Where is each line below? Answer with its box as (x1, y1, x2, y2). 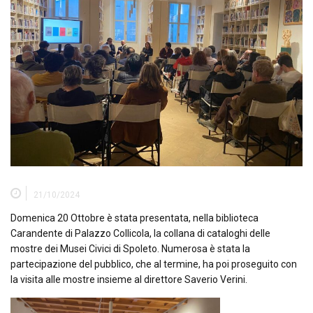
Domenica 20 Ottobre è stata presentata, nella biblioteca (10, 212, 259, 224)
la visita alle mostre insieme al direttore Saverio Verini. (10, 273, 247, 285)
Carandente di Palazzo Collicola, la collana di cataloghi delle (10, 227, 270, 239)
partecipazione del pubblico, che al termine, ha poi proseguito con (10, 258, 297, 270)
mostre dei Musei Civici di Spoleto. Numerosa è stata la (10, 242, 250, 254)
